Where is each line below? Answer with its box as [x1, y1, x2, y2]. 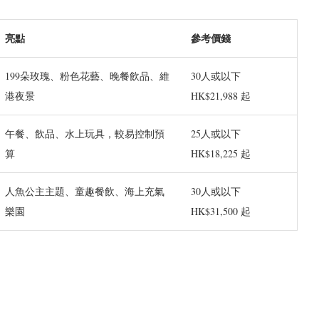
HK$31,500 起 [191, 204, 251, 219]
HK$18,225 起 [191, 147, 251, 161]
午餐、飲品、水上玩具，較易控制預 [5, 127, 164, 141]
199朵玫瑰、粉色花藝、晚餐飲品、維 [5, 69, 169, 83]
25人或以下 [191, 127, 241, 141]
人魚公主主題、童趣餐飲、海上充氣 [5, 184, 164, 199]
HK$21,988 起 [191, 89, 251, 103]
